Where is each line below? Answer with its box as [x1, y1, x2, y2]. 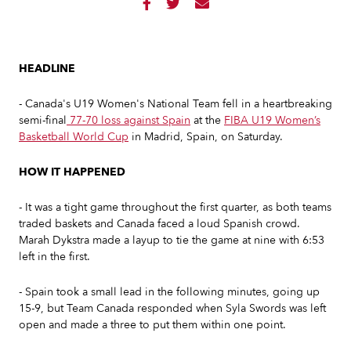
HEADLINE [19, 61, 75, 76]
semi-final [19, 113, 67, 128]
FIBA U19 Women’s [224, 113, 320, 128]
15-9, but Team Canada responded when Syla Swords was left [19, 301, 326, 316]
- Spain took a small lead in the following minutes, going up [19, 284, 320, 299]
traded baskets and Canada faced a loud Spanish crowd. [19, 216, 300, 231]
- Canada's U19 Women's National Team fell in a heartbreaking [19, 96, 332, 111]
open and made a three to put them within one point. [19, 317, 286, 332]
